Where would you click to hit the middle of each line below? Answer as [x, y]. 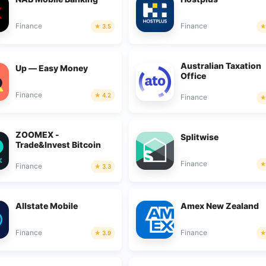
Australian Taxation [221, 65]
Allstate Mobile [46, 206]
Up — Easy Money [51, 68]
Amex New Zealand [220, 206]
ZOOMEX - [37, 134]
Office [194, 75]
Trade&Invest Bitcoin [58, 144]
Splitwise [200, 137]
